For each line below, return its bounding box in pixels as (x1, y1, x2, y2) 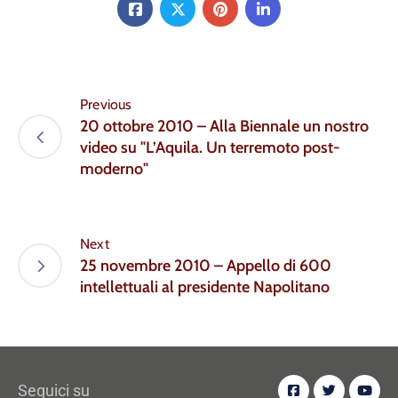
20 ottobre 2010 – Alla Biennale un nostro (80, 116, 369, 137)
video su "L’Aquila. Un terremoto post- (80, 138, 340, 158)
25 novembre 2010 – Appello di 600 (80, 256, 331, 276)
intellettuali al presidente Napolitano (80, 277, 330, 298)
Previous (80, 96, 132, 114)
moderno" (80, 159, 148, 179)
